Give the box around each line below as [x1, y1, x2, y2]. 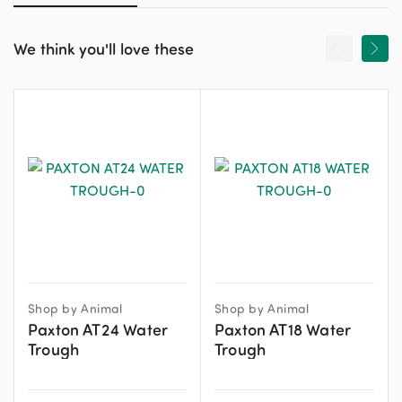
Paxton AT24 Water [28, 319, 169, 339]
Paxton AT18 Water [214, 319, 352, 339]
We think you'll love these [13, 38, 194, 58]
